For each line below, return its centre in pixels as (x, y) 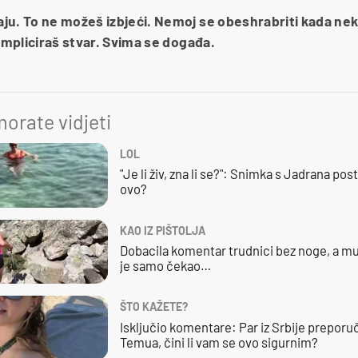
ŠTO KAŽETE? (153, 307)
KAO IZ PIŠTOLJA (162, 230)
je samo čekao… (165, 266)
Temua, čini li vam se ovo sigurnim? (219, 342)
